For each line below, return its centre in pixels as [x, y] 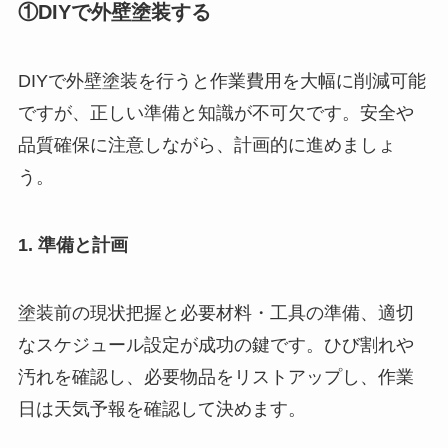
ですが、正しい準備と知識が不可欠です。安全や [215, 113]
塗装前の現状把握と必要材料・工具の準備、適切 [215, 313]
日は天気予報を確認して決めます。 [161, 409]
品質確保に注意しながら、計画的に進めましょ [206, 145]
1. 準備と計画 [72, 245]
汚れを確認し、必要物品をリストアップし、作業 [215, 377]
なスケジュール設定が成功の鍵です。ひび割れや [215, 345]
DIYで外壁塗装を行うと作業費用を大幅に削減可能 [221, 81]
